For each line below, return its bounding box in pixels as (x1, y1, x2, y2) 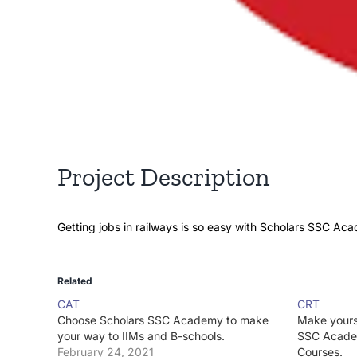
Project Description (57, 162, 269, 193)
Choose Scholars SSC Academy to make (57, 313, 269, 328)
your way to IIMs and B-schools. (57, 329, 225, 343)
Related (57, 275, 92, 288)
